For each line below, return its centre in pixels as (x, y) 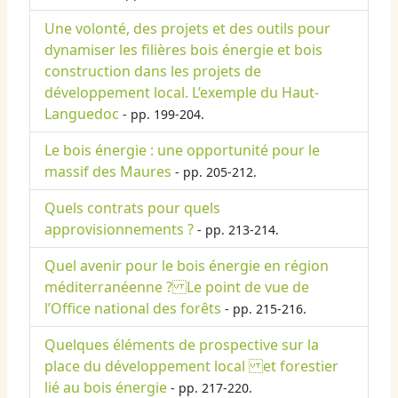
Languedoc (82, 114)
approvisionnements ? (119, 230)
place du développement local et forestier (191, 366)
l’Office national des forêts (133, 309)
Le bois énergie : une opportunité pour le (182, 151)
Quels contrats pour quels (132, 208)
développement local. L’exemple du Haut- (182, 93)
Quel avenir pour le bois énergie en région (187, 266)
